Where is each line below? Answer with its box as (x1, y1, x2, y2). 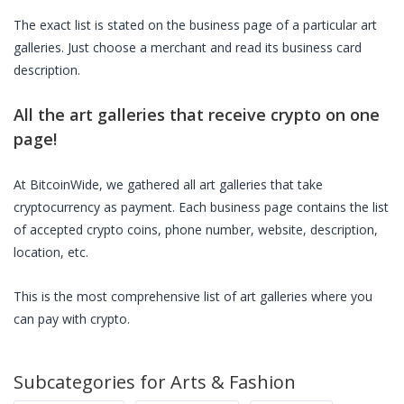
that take (267, 176, 323, 193)
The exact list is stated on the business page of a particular (14, 16, 361, 33)
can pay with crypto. (14, 310, 130, 327)
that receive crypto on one (165, 104, 380, 125)
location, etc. (14, 243, 88, 261)
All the (14, 104, 69, 125)
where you (308, 288, 372, 305)
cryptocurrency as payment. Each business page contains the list (14, 198, 389, 216)
